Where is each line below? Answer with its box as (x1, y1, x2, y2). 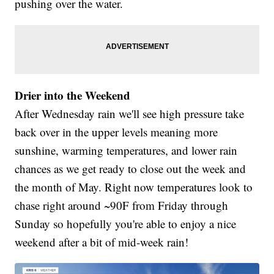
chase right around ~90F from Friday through (15, 198, 229, 213)
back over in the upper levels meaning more (15, 124, 218, 140)
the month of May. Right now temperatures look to (15, 179, 253, 195)
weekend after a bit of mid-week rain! (15, 234, 189, 250)
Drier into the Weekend (15, 87, 131, 104)
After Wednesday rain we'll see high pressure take (15, 106, 245, 122)
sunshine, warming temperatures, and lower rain (15, 143, 238, 158)
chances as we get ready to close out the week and (15, 161, 246, 177)
